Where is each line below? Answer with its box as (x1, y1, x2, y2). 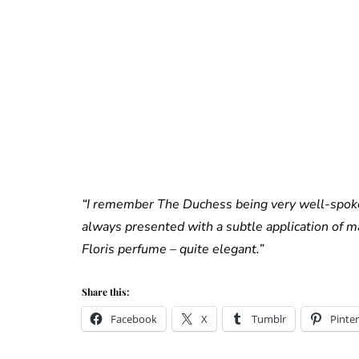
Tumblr (252, 312, 286, 327)
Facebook (111, 312, 157, 327)
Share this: (82, 285, 129, 299)
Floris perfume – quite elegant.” (82, 240, 280, 259)
